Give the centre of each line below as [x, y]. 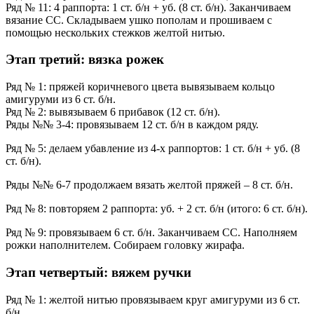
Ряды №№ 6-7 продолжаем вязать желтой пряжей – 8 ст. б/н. [149, 185]
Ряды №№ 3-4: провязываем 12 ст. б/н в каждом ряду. [132, 125]
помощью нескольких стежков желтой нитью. [115, 32]
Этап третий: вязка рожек [85, 60]
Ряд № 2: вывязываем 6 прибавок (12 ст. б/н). [113, 112]
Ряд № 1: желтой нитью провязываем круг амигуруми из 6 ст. [153, 299]
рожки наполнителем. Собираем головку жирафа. [125, 245]
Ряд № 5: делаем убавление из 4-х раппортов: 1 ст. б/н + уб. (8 [153, 149]
